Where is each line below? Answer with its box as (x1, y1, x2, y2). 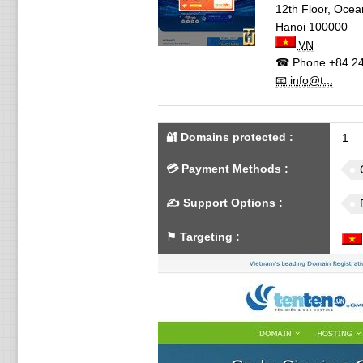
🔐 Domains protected (165, 130, 286, 143)
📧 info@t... (275, 74, 333, 87)
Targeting (179, 230, 233, 243)
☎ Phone (275, 56, 326, 69)
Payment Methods (181, 162, 281, 175)
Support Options (182, 196, 275, 209)
